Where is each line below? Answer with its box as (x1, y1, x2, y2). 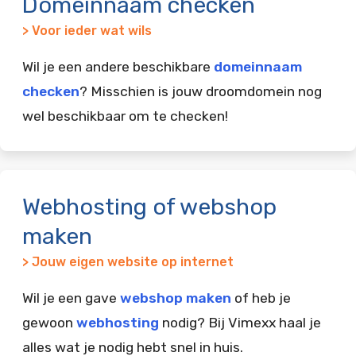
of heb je (231, 289, 291, 306)
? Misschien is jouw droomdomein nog (79, 83, 322, 99)
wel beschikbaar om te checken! (22, 107, 228, 124)
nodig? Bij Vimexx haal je (159, 314, 321, 331)
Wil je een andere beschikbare (22, 58, 214, 75)
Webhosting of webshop (22, 192, 277, 220)
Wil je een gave (22, 289, 120, 306)
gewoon (22, 314, 76, 331)
